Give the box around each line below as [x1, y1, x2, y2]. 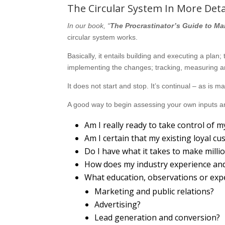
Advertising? [94, 198, 141, 210]
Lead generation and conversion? [94, 211, 220, 223]
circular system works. [67, 33, 138, 41]
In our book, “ [67, 21, 110, 30]
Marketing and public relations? [94, 185, 214, 197]
